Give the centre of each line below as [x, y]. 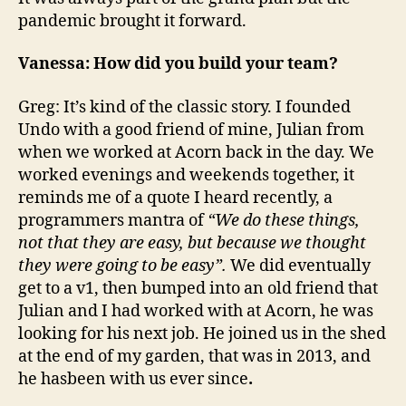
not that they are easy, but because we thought [192, 243]
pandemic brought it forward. [132, 21]
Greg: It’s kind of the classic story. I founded [184, 107]
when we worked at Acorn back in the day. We [196, 152]
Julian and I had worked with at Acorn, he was [196, 311]
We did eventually [300, 266]
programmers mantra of [113, 220]
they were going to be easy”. [124, 266]
